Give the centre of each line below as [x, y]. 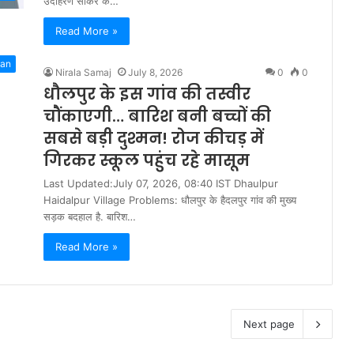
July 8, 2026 [155, 73]
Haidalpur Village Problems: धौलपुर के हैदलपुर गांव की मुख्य [170, 200]
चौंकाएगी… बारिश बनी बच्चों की [157, 117]
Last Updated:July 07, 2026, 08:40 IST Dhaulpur [161, 184]
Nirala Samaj [83, 73]
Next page [269, 324]
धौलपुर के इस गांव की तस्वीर [147, 94]
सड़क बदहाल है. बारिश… [90, 217]
